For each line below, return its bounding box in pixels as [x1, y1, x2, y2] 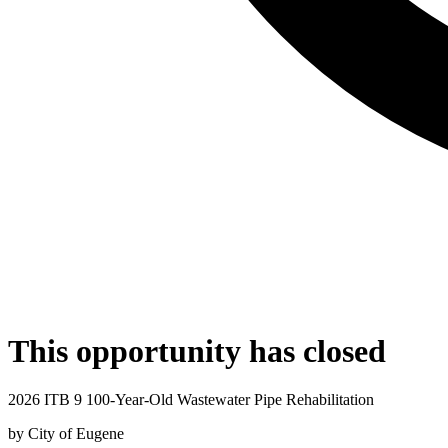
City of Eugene [28, 425, 124, 443]
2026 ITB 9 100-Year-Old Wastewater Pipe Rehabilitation [8, 391, 374, 409]
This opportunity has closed [8, 332, 386, 369]
